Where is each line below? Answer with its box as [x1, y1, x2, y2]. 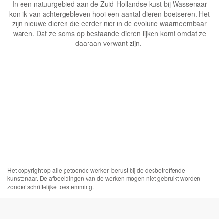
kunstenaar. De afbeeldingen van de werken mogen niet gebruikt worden [7, 174, 200, 182]
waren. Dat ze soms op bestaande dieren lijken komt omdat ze [13, 28, 206, 39]
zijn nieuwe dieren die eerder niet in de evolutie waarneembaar [12, 19, 207, 29]
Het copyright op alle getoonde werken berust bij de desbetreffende [7, 166, 185, 174]
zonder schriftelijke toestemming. [7, 182, 94, 191]
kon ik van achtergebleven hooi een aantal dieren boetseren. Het [9, 9, 210, 19]
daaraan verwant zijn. [75, 38, 144, 48]
